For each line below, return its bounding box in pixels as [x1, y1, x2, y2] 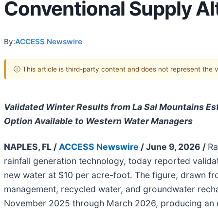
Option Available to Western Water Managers [4, 115, 193, 126]
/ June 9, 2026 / [139, 141, 208, 152]
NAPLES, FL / [4, 141, 59, 152]
